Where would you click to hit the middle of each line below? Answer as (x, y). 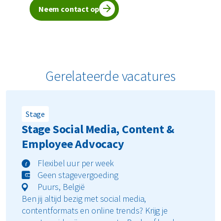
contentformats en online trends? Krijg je (95, 211)
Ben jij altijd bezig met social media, (84, 199)
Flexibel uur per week (76, 163)
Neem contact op (69, 9)
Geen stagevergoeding (78, 175)
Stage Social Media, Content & (98, 129)
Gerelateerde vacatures (110, 76)
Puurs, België (61, 187)
